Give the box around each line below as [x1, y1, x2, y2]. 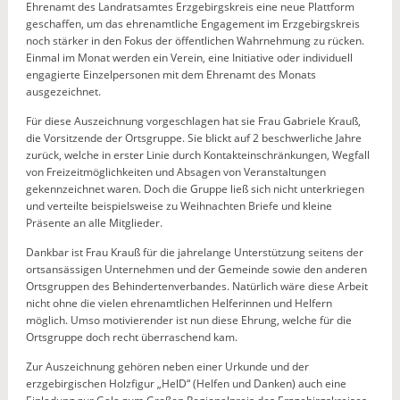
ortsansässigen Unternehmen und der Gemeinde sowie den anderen [25, 262, 367, 277]
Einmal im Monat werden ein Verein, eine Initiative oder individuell [25, 50, 353, 65]
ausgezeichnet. [25, 84, 101, 99]
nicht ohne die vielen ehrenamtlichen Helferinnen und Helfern [25, 296, 332, 311]
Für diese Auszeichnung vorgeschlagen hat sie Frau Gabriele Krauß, [25, 113, 361, 129]
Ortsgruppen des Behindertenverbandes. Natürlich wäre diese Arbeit [25, 279, 368, 294]
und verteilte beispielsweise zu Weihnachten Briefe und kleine [25, 198, 332, 213]
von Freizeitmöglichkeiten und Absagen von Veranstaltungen [25, 164, 326, 179]
